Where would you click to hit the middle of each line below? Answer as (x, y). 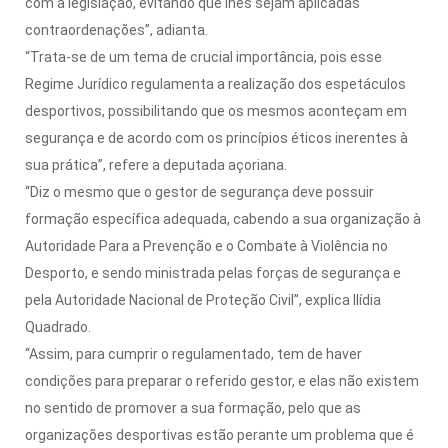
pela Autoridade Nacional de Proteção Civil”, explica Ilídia (203, 299)
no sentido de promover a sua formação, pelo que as (193, 407)
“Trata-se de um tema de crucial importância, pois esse (203, 56)
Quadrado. (58, 326)
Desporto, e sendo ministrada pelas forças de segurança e (213, 272)
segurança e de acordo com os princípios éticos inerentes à (216, 137)
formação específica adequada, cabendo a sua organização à (223, 218)
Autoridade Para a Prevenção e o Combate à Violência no (206, 245)
